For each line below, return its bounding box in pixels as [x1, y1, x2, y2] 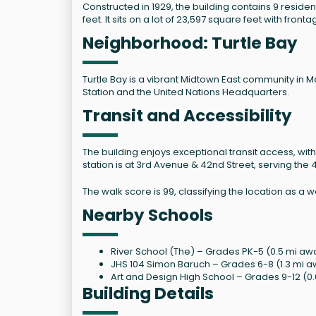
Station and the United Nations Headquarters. [83, 85, 289, 99]
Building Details [83, 281, 214, 305]
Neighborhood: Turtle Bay [83, 31, 298, 54]
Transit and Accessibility [83, 104, 292, 127]
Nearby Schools [83, 203, 213, 226]
